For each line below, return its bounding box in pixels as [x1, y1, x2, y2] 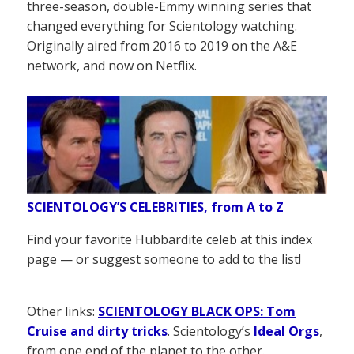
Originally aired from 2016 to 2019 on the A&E [27, 37, 297, 55]
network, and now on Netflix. [27, 57, 197, 75]
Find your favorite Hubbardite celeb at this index [27, 231, 312, 249]
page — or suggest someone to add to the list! [27, 250, 301, 269]
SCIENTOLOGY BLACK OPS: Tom [98, 303, 296, 321]
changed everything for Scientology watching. [27, 17, 297, 36]
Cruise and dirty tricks [27, 322, 168, 341]
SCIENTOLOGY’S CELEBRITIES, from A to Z [27, 198, 284, 217]
